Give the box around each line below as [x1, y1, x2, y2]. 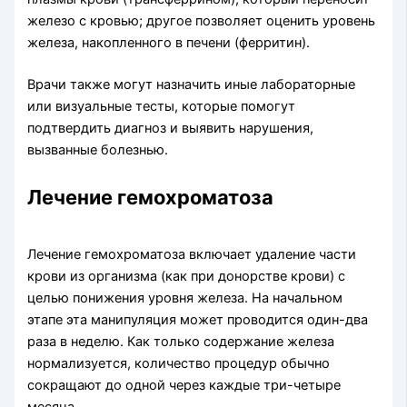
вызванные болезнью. [27, 142, 169, 159]
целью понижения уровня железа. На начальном [27, 289, 343, 306]
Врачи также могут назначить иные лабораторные [27, 76, 356, 94]
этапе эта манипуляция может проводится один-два [27, 311, 369, 328]
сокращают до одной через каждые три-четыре [27, 376, 342, 393]
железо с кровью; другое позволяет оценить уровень [27, 13, 376, 30]
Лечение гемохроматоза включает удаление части [27, 245, 357, 263]
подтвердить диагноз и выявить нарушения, [27, 120, 314, 137]
